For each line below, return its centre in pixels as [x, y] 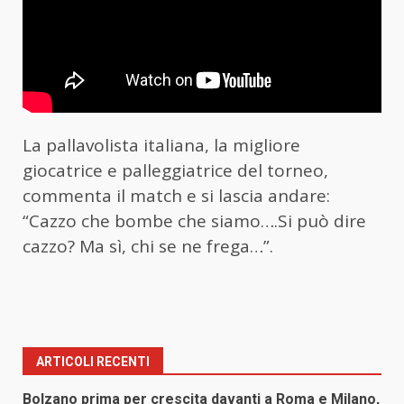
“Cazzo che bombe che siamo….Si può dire [194, 221]
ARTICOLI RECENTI [93, 362]
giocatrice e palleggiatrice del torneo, [175, 171]
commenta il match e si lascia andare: [176, 196]
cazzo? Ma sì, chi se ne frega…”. [148, 247]
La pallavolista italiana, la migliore [161, 146]
